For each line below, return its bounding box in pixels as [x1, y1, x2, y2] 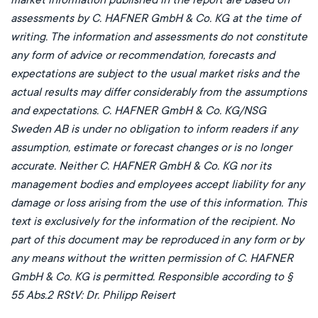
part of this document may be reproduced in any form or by [11, 232, 304, 247]
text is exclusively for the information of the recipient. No [11, 214, 295, 229]
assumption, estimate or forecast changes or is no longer [11, 140, 292, 155]
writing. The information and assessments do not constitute [11, 29, 307, 44]
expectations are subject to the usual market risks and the [11, 66, 300, 81]
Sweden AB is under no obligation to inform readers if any [11, 121, 297, 136]
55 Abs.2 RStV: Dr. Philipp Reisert [11, 287, 175, 302]
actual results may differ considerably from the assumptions [11, 84, 307, 99]
